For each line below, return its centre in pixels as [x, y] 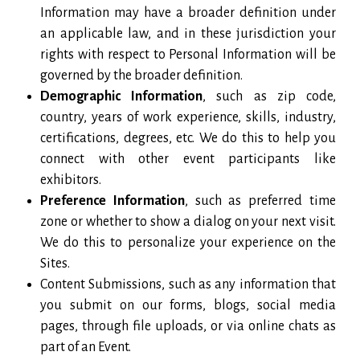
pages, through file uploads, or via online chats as [188, 326]
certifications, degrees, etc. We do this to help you [188, 138]
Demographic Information [122, 96]
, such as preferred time [260, 200]
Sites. [55, 263]
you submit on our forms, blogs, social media [188, 305]
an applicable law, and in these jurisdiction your [188, 33]
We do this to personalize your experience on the [188, 242]
